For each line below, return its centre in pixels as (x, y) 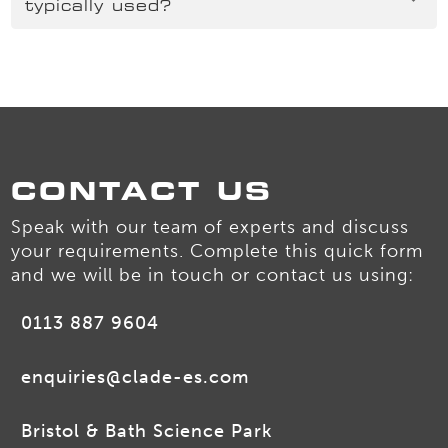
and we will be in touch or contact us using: (213, 275)
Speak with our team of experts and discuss (210, 227)
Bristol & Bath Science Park (147, 431)
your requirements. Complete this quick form (217, 251)
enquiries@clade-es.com (135, 377)
